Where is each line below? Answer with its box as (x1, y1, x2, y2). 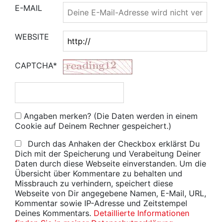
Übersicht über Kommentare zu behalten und (15, 168, 182, 178)
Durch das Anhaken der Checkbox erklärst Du (25, 139, 200, 149)
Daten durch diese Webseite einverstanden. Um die (15, 159, 206, 168)
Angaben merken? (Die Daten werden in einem (21, 111, 198, 121)
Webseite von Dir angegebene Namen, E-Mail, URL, (15, 188, 206, 198)
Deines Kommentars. (15, 208, 94, 218)
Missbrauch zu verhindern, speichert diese (15, 178, 173, 188)
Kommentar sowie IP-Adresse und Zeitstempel (15, 198, 187, 208)
